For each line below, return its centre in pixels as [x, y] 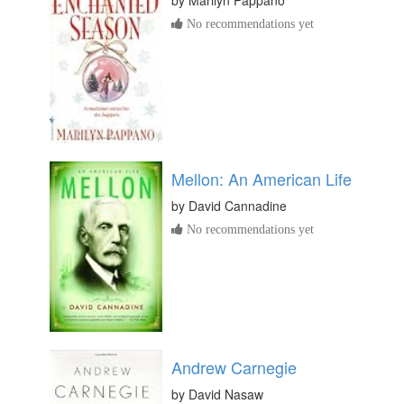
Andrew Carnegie [234, 367]
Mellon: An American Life [262, 179]
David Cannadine [238, 206]
